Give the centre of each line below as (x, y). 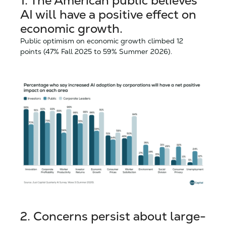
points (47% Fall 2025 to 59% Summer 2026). (96, 51)
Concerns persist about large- (120, 216)
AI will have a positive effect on (108, 14)
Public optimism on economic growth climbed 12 (102, 41)
